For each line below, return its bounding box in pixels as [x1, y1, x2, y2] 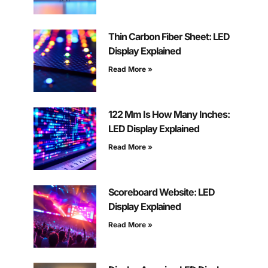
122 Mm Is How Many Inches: [108, 108, 230, 121]
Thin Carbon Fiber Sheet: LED [108, 31, 230, 43]
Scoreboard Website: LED [108, 186, 215, 199]
